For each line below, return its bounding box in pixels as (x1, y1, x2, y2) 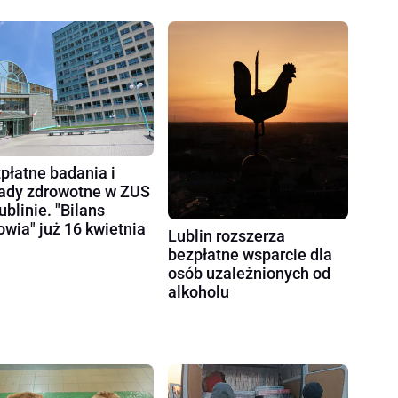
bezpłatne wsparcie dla (168, 245, 333, 265)
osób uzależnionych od (168, 264, 331, 283)
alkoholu (168, 283, 230, 302)
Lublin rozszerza (168, 227, 286, 246)
